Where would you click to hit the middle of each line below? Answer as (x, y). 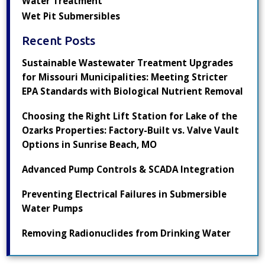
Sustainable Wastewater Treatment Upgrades (128, 63)
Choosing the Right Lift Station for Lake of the (130, 116)
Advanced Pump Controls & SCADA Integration (128, 169)
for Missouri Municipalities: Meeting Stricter (125, 77)
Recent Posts (59, 41)
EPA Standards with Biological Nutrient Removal (133, 91)
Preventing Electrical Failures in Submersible (125, 194)
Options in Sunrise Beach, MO (90, 145)
